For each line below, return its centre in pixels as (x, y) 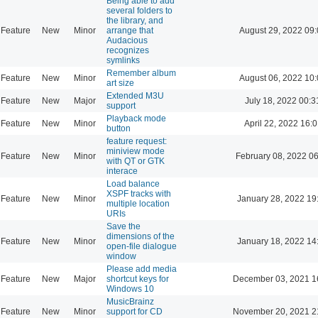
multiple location (138, 203)
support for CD (135, 311)
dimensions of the (141, 236)
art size (120, 83)
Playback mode (136, 118)
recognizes (128, 50)
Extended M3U (135, 95)
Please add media (142, 269)
